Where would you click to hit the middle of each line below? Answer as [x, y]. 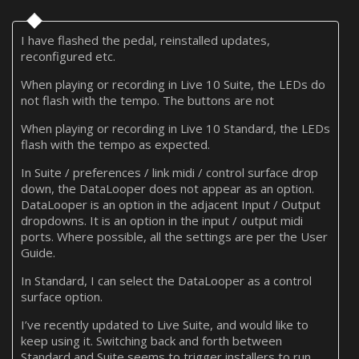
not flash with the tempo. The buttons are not [147, 100]
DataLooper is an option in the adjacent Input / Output [171, 204]
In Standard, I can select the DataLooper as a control [166, 280]
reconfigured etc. [68, 56]
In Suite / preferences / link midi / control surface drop [169, 172]
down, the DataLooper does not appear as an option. [167, 188]
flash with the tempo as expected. [115, 144]
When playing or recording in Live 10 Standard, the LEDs [175, 128]
